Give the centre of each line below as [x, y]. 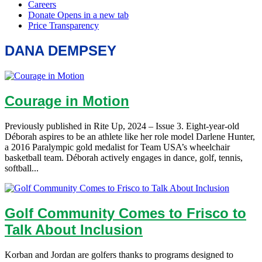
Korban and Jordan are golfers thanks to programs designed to [119, 254]
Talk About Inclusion [74, 229]
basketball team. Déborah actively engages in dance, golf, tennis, [124, 157]
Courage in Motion [67, 101]
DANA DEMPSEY [61, 51]
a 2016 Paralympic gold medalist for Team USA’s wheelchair [117, 147]
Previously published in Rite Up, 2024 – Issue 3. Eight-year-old [122, 126]
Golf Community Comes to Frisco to [125, 213]
